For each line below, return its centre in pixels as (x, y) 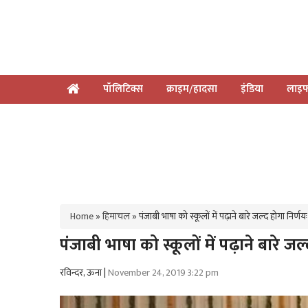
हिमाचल (116, 216)
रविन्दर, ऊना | (84, 273)
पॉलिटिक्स (123, 89)
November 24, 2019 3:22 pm (163, 273)
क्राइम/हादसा (192, 89)
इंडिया (252, 89)
